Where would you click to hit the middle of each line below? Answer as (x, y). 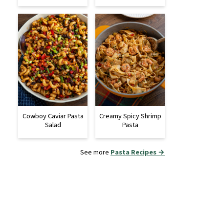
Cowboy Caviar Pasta (53, 116)
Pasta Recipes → (138, 152)
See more (95, 152)
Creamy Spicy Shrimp (130, 116)
